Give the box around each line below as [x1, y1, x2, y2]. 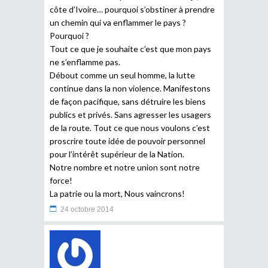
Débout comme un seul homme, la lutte [50, 69, 195, 80]
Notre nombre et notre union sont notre [50, 162, 200, 172]
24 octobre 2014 [60, 205, 114, 214]
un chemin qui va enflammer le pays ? [50, 17, 186, 28]
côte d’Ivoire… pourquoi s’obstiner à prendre [50, 4, 215, 14]
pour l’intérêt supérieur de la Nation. [50, 148, 184, 159]
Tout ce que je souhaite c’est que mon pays [50, 43, 211, 54]
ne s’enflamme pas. [50, 56, 120, 67]
